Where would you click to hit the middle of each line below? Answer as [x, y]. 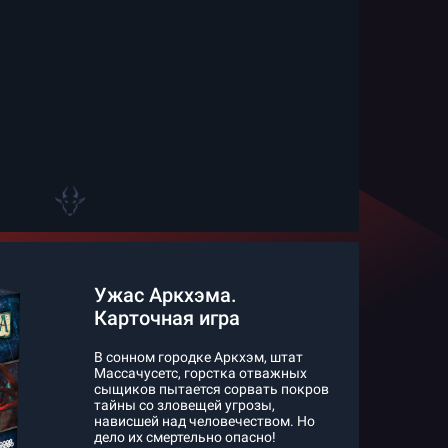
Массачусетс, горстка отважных [200, 373]
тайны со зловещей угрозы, [184, 405]
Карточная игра [167, 318]
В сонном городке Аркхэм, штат [198, 357]
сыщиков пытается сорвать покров [211, 389]
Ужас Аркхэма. [165, 295]
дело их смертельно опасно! [185, 437]
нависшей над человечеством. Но [204, 421]
